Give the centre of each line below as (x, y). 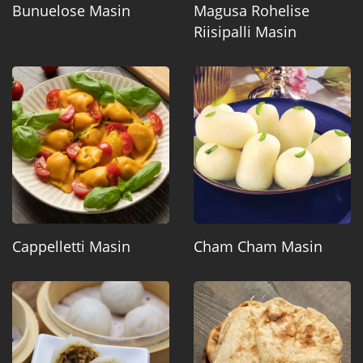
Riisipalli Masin (245, 31)
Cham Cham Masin (258, 246)
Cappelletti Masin (71, 246)
